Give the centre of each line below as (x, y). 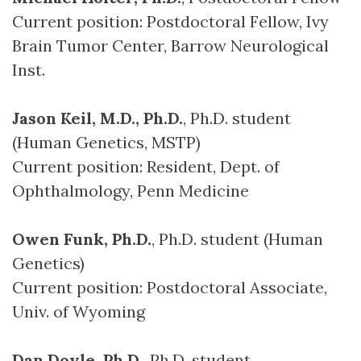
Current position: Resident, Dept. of (146, 166)
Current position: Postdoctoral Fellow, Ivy (170, 21)
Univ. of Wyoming (79, 311)
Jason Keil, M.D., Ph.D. (98, 118)
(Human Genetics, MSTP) (106, 142)
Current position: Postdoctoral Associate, (170, 287)
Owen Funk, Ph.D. (82, 239)
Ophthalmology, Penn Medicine (131, 191)
